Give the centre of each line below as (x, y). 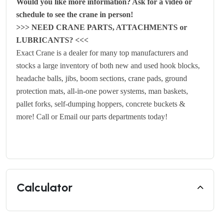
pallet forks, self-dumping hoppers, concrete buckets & (101, 104)
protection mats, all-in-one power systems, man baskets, (102, 91)
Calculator (45, 187)
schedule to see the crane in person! (75, 14)
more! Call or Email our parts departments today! (92, 116)
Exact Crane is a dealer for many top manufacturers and (102, 53)
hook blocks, (179, 65)
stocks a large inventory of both (66, 65)
